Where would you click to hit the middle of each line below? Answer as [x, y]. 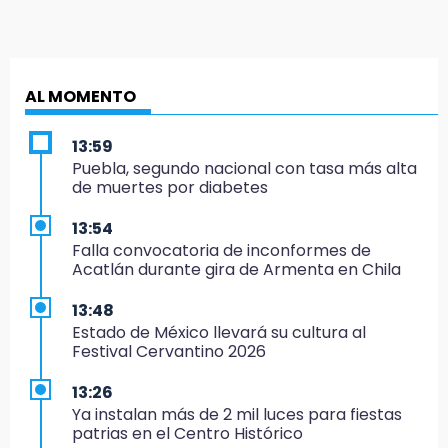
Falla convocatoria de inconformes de [221, 250]
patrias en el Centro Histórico [187, 433]
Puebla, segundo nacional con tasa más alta [244, 168]
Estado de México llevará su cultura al [219, 332]
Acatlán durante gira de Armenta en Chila [236, 269]
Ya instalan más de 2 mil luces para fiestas [237, 414]
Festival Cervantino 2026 [169, 351]
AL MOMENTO [80, 96]
